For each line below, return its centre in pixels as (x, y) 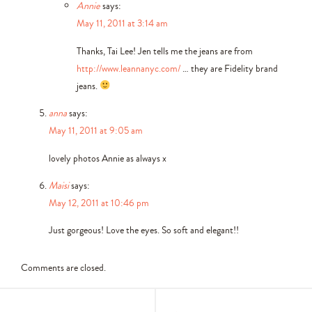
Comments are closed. (63, 268)
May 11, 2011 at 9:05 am (96, 131)
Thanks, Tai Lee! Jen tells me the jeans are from (165, 50)
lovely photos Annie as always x (108, 158)
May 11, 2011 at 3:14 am (122, 23)
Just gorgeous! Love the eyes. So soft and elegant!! (144, 230)
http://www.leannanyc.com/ (128, 68)
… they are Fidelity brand (229, 68)
